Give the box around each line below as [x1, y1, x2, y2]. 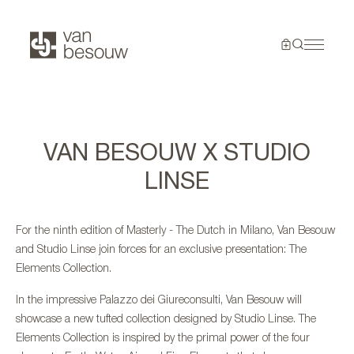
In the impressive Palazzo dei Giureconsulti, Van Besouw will [16, 296, 302, 307]
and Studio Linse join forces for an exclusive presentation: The [16, 245, 307, 256]
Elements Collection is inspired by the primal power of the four [16, 333, 310, 345]
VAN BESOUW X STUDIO [43, 137, 311, 166]
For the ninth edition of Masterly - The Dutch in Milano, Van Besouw [16, 226, 335, 237]
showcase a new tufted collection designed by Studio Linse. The [16, 314, 316, 326]
